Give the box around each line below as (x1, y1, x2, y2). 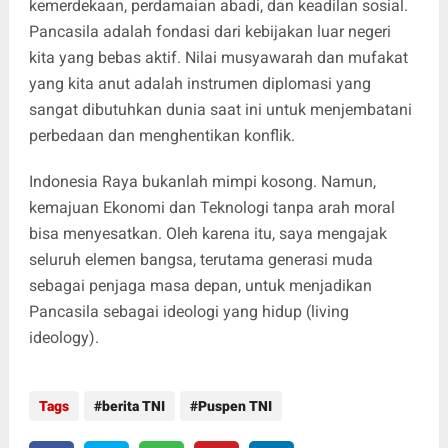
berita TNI (101, 398, 165, 414)
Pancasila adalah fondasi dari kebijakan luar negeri (28, 22, 391, 41)
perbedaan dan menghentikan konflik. (28, 126, 295, 145)
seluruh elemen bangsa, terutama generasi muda (28, 250, 373, 269)
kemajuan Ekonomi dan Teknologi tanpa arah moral (28, 198, 395, 217)
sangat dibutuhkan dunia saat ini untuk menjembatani (28, 100, 412, 119)
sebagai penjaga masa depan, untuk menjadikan (28, 276, 372, 295)
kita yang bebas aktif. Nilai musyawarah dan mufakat (28, 48, 408, 67)
